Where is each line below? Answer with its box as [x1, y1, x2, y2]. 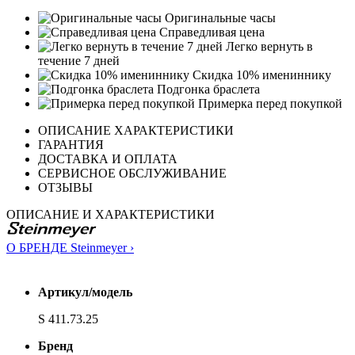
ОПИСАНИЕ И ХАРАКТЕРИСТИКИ [6, 208, 215, 222]
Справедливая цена [156, 25, 265, 40]
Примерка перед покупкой [195, 97, 342, 111]
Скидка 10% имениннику [189, 68, 331, 82]
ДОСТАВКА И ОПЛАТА [38, 152, 177, 166]
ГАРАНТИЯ [38, 138, 104, 152]
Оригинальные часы [162, 11, 276, 25]
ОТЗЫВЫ [38, 181, 93, 195]
